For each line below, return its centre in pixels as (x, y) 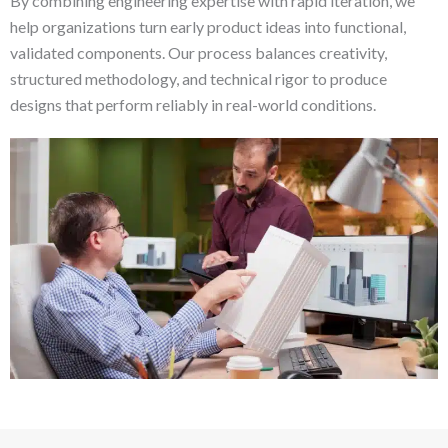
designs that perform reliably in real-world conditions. (193, 105)
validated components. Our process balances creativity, (198, 53)
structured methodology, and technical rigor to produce (198, 79)
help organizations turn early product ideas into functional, (208, 27)
